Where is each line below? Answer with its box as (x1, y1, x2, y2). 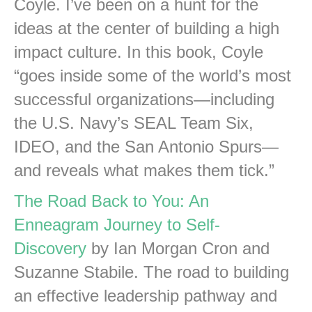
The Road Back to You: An (14, 191, 209, 210)
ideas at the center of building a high (14, 18, 279, 38)
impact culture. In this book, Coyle (14, 42, 263, 61)
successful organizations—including (14, 89, 274, 109)
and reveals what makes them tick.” (14, 160, 274, 180)
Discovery (14, 238, 86, 258)
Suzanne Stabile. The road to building (14, 262, 289, 281)
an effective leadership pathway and (14, 286, 277, 305)
